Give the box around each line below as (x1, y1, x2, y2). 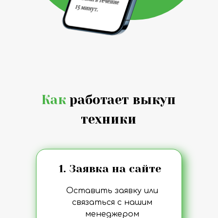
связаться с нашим (72, 198, 152, 207)
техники (81, 112, 136, 127)
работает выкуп (66, 92, 176, 107)
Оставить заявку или (66, 186, 158, 195)
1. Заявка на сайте (58, 163, 162, 175)
